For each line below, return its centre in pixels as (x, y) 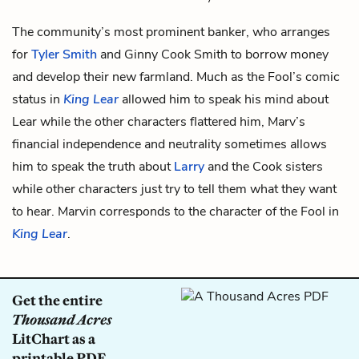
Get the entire (57, 300)
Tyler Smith (64, 54)
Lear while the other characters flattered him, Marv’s (159, 121)
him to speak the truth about (93, 166)
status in (38, 99)
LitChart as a (54, 339)
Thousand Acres (62, 319)
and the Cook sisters (264, 166)
